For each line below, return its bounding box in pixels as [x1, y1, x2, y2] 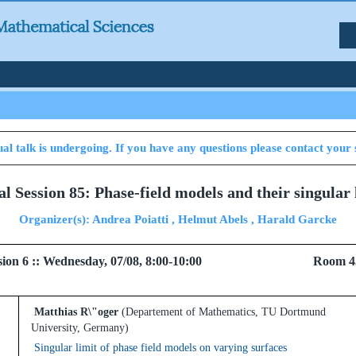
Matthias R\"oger [31, 306, 118, 318]
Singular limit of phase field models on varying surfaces [34, 342, 287, 354]
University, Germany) [31, 322, 129, 334]
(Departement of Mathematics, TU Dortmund [122, 306, 326, 318]
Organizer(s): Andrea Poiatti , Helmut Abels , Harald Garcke [19, 213, 337, 226]
